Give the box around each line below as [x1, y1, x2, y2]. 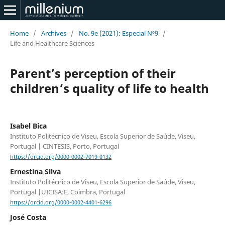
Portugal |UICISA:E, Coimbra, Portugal [10, 187, 125, 197]
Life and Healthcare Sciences [10, 38, 94, 48]
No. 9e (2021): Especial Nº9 [78, 28, 158, 38]
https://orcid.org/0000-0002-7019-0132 [10, 153, 111, 161]
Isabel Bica [10, 121, 47, 131]
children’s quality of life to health [10, 79, 209, 96]
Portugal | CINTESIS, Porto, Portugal [10, 141, 119, 151]
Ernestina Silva [10, 167, 61, 177]
